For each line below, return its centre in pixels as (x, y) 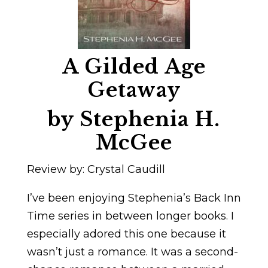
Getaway (134, 90)
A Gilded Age (134, 66)
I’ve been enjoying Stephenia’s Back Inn (134, 198)
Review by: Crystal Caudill (96, 169)
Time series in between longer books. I (130, 216)
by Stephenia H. (134, 119)
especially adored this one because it (126, 234)
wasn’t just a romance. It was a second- (132, 252)
